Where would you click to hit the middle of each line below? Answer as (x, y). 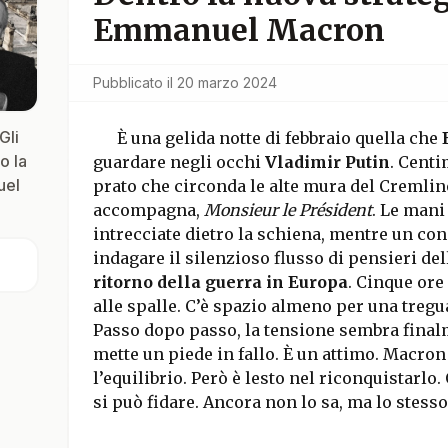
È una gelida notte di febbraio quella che (277, 138)
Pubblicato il (132, 82)
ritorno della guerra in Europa (220, 282)
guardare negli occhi (178, 162)
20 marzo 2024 (226, 82)
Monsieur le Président (287, 210)
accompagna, (148, 210)
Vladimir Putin (327, 162)
